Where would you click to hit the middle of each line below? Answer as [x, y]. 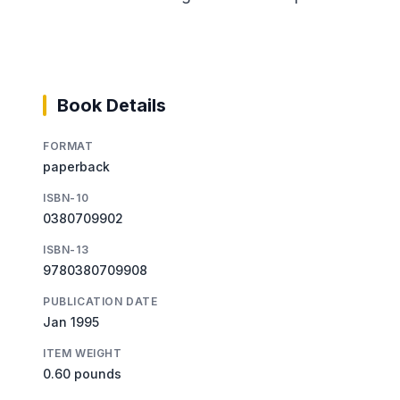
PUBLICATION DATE [100, 301]
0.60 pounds [82, 373]
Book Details [112, 105]
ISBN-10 [66, 197]
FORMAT [68, 146]
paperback [76, 166]
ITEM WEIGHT [83, 353]
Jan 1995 [71, 321]
